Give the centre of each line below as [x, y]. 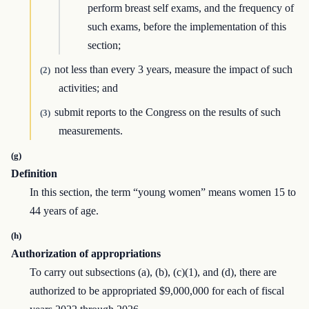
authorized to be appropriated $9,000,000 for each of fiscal [157, 291]
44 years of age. [64, 211]
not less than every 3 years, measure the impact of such [173, 70]
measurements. [91, 131]
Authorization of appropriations [86, 254]
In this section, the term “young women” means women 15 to [163, 192]
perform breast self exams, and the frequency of [191, 8]
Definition [34, 174]
